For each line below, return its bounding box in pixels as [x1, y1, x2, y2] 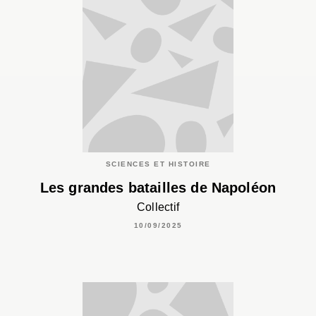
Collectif [136, 201, 180, 214]
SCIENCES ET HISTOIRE [105, 159, 211, 168]
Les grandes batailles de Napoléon [39, 180, 276, 196]
